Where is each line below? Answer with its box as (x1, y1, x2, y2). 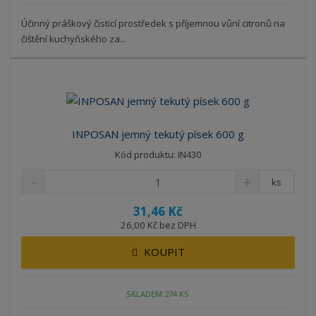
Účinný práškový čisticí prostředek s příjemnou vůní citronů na (21, 17, 286, 30)
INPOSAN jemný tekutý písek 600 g (72, 127, 244, 142)
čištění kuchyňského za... (21, 32, 127, 46)
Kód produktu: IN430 (115, 148, 201, 162)
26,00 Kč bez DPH (120, 219, 196, 232)
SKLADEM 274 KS (126, 288, 190, 299)
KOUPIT (143, 245, 185, 260)
